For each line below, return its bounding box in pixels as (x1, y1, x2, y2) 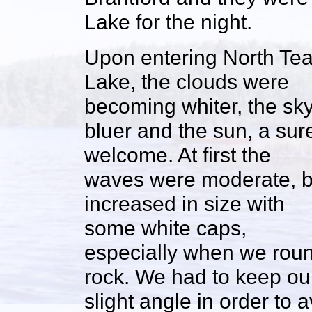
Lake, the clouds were (84, 70, 289, 94)
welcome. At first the (84, 143, 271, 167)
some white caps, (84, 216, 247, 240)
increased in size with (84, 192, 285, 216)
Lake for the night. (84, 10, 252, 34)
